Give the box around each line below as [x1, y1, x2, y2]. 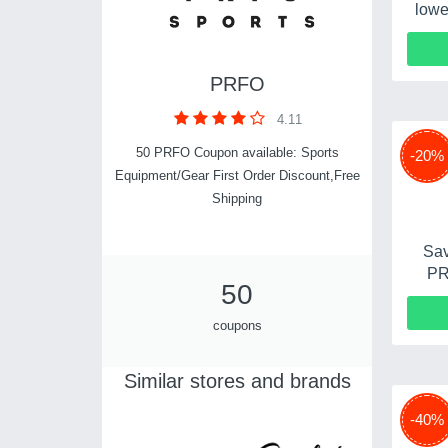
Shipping [212, 190, 262, 206]
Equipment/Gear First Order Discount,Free [114, 167, 360, 183]
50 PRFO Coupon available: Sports [135, 144, 339, 160]
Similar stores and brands [123, 369, 351, 392]
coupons [212, 317, 262, 333]
